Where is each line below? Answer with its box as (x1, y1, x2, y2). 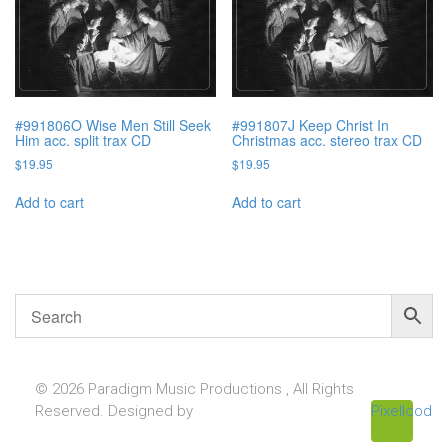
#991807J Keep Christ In (232, 115, 390, 136)
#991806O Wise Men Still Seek (15, 115, 211, 136)
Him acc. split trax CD (15, 130, 151, 151)
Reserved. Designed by (35, 402, 193, 421)
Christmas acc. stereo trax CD (232, 130, 423, 151)
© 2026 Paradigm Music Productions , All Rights (35, 380, 354, 399)
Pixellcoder (371, 402, 446, 421)
